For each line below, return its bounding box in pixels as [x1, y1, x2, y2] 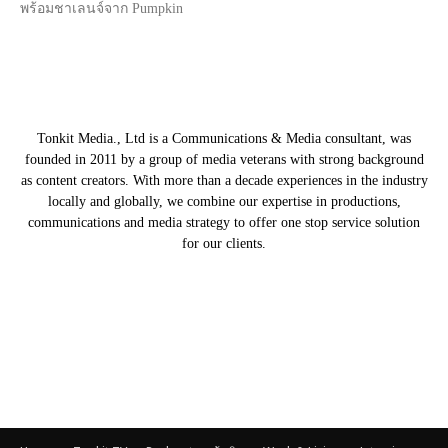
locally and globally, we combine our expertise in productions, [47, 194, 401, 209]
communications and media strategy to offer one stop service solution [28, 215, 420, 230]
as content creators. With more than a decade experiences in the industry [20, 173, 428, 188]
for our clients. [182, 236, 266, 251]
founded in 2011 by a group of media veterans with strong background [24, 152, 424, 167]
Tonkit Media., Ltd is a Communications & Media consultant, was [37, 131, 411, 146]
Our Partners [160, 283, 288, 308]
